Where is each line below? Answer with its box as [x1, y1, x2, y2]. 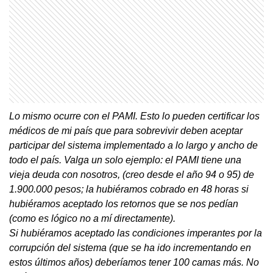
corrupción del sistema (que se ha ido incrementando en [9, 242, 251, 253]
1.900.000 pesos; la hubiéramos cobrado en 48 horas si [9, 183, 249, 194]
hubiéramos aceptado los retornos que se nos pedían [9, 198, 238, 209]
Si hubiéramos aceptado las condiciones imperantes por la [9, 227, 262, 238]
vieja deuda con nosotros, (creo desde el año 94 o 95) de [9, 169, 254, 180]
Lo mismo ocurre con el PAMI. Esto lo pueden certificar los [9, 110, 260, 121]
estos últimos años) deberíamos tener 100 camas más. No [9, 257, 259, 268]
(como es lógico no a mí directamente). [9, 213, 175, 224]
